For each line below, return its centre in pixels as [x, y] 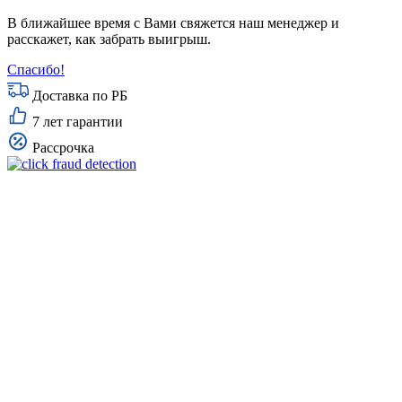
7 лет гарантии [78, 122]
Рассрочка [63, 148]
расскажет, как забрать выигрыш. [109, 39]
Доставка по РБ [80, 96]
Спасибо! [36, 70]
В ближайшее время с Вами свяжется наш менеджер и [173, 23]
